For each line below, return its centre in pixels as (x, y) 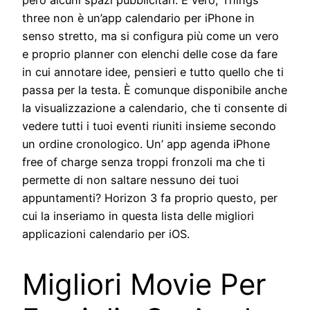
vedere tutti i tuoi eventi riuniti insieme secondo (149, 126)
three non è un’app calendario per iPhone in (138, 18)
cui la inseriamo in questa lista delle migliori (138, 216)
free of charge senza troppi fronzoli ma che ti (144, 162)
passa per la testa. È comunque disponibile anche (155, 90)
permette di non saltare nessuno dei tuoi (130, 180)
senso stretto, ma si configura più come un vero (151, 36)
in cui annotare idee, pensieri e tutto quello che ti (153, 72)
